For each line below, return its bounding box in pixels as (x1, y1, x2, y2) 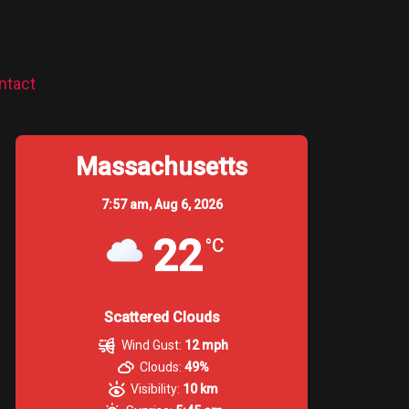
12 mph (184, 337, 228, 352)
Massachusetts (76, 152, 248, 182)
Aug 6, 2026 (153, 196, 223, 212)
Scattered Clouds (103, 308, 220, 326)
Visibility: (131, 381, 181, 396)
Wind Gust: (121, 337, 182, 352)
